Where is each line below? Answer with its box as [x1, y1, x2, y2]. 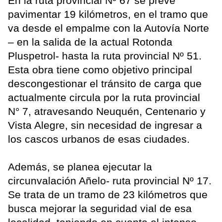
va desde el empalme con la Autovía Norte [8, 22, 209, 34]
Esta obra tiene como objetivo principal [8, 64, 192, 76]
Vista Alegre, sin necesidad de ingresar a [8, 119, 202, 131]
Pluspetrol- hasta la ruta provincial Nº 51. [8, 50, 202, 62]
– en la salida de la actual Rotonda [8, 36, 172, 48]
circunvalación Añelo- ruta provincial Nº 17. [8, 175, 212, 187]
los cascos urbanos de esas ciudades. [8, 133, 190, 145]
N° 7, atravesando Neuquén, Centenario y [8, 106, 206, 117]
